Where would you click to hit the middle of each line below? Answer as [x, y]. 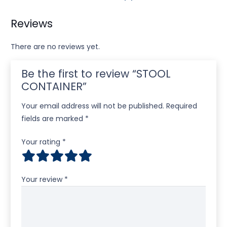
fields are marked [53, 118]
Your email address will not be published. [93, 106]
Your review [43, 179]
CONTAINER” [55, 86]
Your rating [42, 142]
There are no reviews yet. [55, 46]
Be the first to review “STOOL [96, 73]
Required [182, 106]
